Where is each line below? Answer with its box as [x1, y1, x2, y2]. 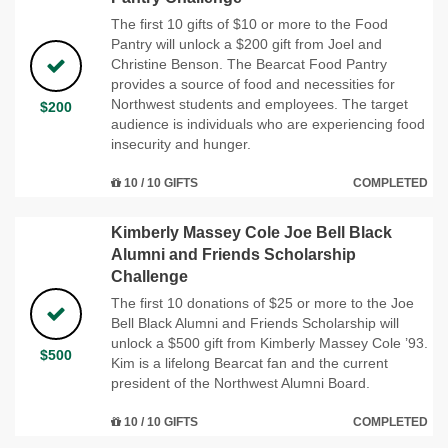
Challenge [111, 267, 188, 285]
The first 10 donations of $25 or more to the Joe [111, 294, 414, 311]
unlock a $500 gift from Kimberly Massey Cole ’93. [111, 334, 428, 351]
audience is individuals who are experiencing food [111, 115, 425, 132]
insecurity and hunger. [111, 135, 251, 152]
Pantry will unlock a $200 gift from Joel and [111, 35, 382, 52]
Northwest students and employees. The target [111, 95, 408, 112]
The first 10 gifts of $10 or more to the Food [111, 15, 388, 32]
